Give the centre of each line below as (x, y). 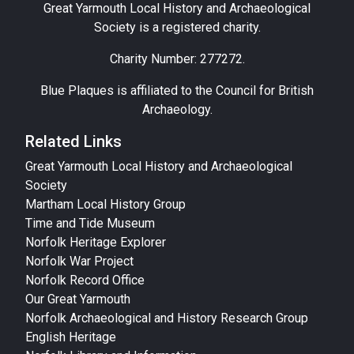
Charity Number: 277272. (177, 59)
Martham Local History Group (105, 205)
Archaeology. (177, 110)
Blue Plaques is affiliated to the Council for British (177, 91)
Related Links (73, 142)
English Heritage (71, 337)
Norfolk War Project (79, 262)
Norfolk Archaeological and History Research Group (167, 318)
